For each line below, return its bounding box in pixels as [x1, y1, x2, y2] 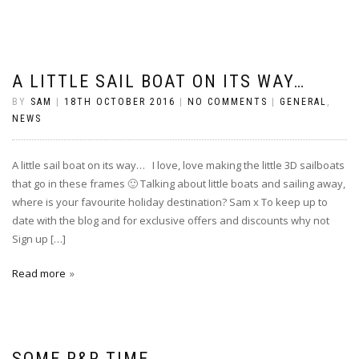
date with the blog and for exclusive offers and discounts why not [12, 212, 329, 228]
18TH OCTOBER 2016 [64, 95, 175, 107]
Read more [12, 265, 66, 280]
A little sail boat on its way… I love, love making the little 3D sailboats [12, 157, 345, 172]
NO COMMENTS [188, 95, 268, 107]
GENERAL [280, 95, 327, 107]
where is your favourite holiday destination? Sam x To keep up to [12, 194, 328, 209]
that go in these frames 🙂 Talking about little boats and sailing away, [12, 175, 345, 191]
